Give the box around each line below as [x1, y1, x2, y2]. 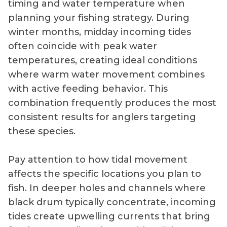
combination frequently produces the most [8, 97, 216, 109]
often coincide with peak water [8, 41, 157, 52]
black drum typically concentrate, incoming [8, 197, 216, 208]
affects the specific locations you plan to [8, 168, 201, 180]
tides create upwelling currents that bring [8, 211, 210, 222]
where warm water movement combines [8, 69, 205, 81]
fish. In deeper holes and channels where [8, 182, 206, 194]
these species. [8, 126, 75, 137]
